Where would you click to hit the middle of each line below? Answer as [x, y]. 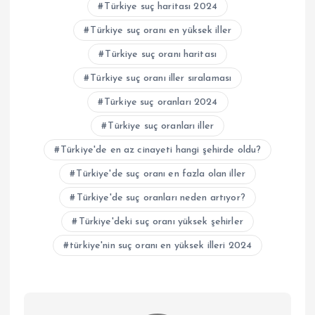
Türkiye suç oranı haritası [161, 54]
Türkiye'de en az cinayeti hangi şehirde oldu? [161, 150]
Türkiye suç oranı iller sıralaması [161, 78]
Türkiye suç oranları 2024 [161, 102]
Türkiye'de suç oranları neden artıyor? [161, 198]
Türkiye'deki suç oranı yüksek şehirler [161, 221]
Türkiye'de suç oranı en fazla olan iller [161, 174]
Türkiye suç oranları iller [161, 126]
